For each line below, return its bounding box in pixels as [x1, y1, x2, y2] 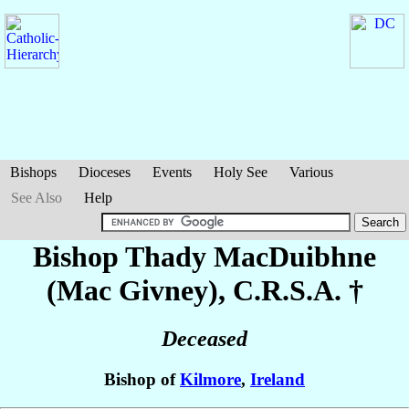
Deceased [162, 327, 247, 351]
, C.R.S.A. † [217, 274, 363, 307]
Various [289, 164, 333, 180]
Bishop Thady [33, 240, 214, 273]
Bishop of [104, 370, 180, 390]
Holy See [214, 164, 267, 180]
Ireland [250, 370, 305, 390]
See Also [11, 190, 62, 205]
